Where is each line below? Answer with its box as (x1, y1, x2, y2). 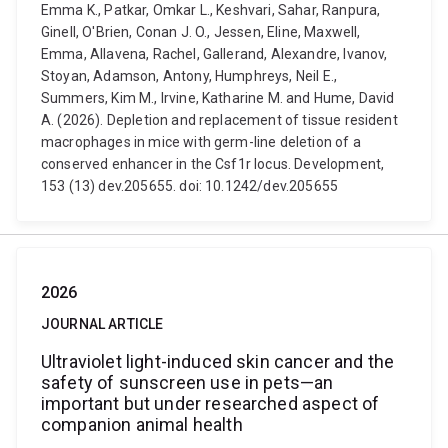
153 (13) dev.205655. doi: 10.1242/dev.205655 (41, 178, 339, 194)
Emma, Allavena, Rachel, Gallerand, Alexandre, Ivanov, (41, 46, 388, 62)
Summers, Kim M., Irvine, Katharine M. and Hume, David (41, 90, 395, 106)
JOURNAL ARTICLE (41, 316, 164, 332)
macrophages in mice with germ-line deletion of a (41, 134, 361, 150)
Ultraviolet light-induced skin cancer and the (41, 351, 395, 372)
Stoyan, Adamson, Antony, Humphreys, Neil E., (41, 68, 338, 84)
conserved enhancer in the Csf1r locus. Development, (41, 156, 385, 172)
